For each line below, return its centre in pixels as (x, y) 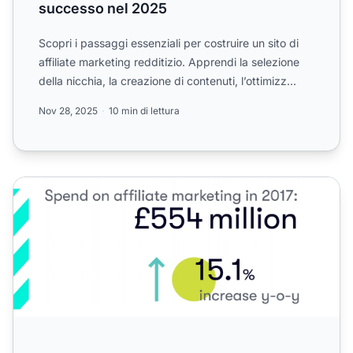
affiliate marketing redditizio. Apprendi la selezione (169, 61)
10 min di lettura (144, 110)
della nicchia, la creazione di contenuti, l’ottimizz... (167, 80)
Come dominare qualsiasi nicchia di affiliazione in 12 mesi (180, 186)
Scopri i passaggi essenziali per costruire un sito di (169, 43)
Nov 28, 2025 (68, 110)
